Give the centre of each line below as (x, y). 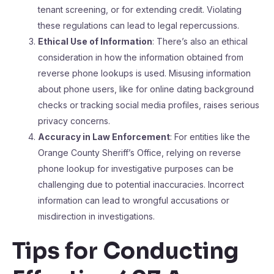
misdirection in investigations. (96, 216)
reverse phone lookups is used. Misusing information (144, 73)
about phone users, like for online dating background (146, 89)
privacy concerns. (74, 121)
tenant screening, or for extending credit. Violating (140, 9)
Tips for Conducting (125, 251)
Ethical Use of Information (95, 41)
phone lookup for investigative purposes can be (136, 168)
